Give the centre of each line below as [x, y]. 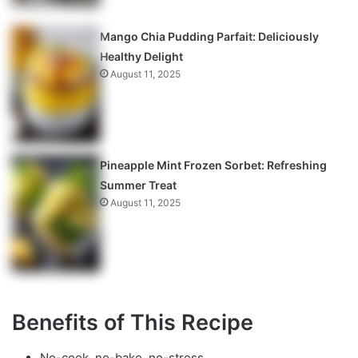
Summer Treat [139, 185]
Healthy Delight [142, 56]
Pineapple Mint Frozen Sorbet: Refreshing [214, 165]
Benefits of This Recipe [133, 322]
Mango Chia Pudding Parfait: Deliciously [210, 36]
